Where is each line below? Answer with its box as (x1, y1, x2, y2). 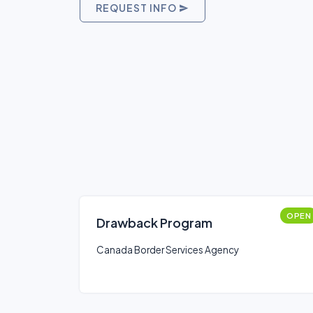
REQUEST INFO (96, 1, 179, 14)
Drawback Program (96, 214, 212, 231)
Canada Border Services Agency (96, 244, 239, 256)
